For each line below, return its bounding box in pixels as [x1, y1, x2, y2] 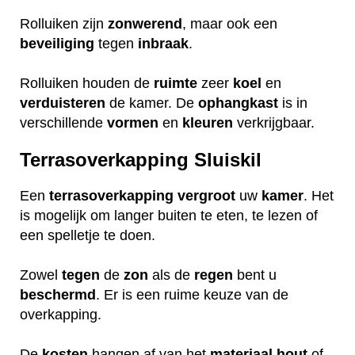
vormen [107, 114, 158, 131]
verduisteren [20, 94, 105, 111]
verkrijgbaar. [233, 114, 315, 131]
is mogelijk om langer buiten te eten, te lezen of [20, 208, 318, 224]
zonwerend [108, 15, 182, 32]
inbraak [138, 35, 189, 52]
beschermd [20, 287, 96, 303]
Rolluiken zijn [20, 15, 108, 32]
